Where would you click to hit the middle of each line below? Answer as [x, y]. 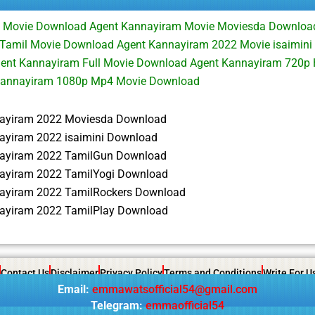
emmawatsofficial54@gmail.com [175, 290]
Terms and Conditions [213, 273]
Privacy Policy [131, 273]
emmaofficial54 [185, 306]
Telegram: [117, 306]
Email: [73, 290]
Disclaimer [75, 273]
